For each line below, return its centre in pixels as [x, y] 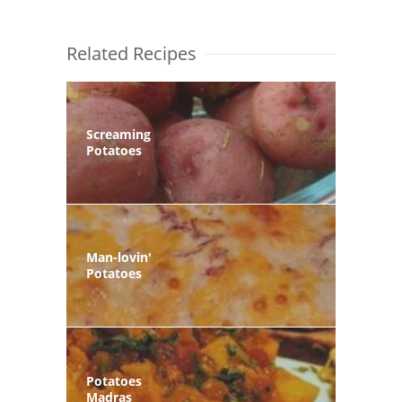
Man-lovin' [119, 258]
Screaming [118, 134]
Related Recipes [131, 53]
